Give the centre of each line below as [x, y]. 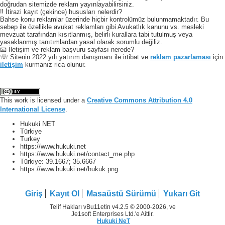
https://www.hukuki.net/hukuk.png [69, 169]
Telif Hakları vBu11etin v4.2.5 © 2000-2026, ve [113, 207]
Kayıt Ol [65, 194]
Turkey [30, 139]
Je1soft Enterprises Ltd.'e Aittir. [113, 214]
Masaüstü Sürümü [121, 194]
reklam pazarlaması [181, 57]
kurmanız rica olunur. [54, 65]
